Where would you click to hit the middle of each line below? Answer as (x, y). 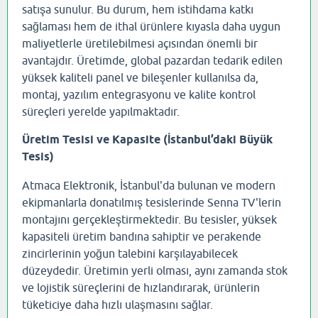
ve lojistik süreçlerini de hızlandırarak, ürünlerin (141, 287)
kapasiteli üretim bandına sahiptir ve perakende (142, 236)
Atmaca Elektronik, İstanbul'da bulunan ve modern (149, 185)
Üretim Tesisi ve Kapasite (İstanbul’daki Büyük (147, 139)
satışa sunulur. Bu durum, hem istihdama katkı (138, 9)
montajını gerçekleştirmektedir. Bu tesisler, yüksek (149, 219)
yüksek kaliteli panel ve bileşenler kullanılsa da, (140, 77)
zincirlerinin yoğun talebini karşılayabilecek (130, 253)
